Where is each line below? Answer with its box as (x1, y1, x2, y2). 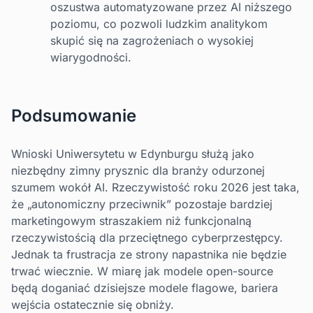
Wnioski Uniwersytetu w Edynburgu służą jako (11, 147, 254, 161)
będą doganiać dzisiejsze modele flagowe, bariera (11, 281, 278, 296)
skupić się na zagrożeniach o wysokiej (50, 34, 254, 48)
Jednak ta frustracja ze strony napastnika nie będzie (11, 247, 286, 262)
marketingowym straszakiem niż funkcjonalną (11, 214, 252, 228)
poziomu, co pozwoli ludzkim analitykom (50, 17, 268, 31)
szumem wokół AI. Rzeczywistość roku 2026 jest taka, (11, 180, 300, 195)
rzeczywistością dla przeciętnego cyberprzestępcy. (11, 231, 283, 245)
